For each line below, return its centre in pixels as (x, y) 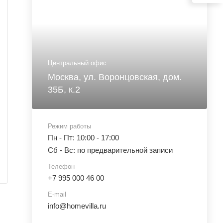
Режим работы (69, 126)
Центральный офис (77, 63)
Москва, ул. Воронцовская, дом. (115, 77)
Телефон (61, 167)
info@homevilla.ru (77, 206)
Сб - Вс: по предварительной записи (110, 150)
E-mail (57, 194)
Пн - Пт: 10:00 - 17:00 (83, 138)
